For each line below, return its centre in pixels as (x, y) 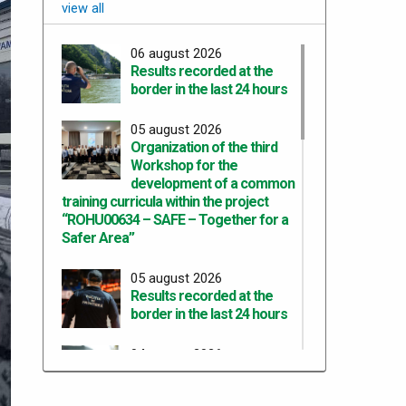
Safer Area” (97, 237)
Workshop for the (184, 165)
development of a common (213, 183)
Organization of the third (204, 147)
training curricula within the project (164, 201)
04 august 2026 (177, 354)
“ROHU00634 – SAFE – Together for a (174, 219)
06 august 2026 (177, 53)
